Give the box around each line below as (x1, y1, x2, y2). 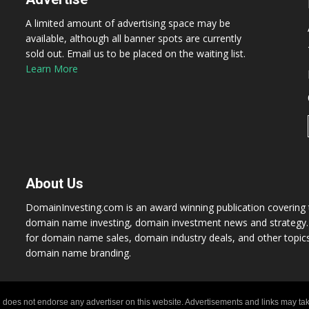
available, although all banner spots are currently (26, 32, 242, 45)
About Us (26, 175, 84, 192)
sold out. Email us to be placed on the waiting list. (26, 47, 246, 60)
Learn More (26, 62, 79, 75)
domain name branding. (26, 246, 132, 259)
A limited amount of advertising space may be (26, 17, 231, 30)
